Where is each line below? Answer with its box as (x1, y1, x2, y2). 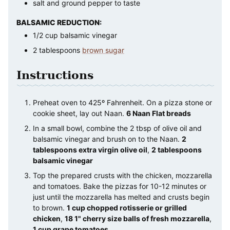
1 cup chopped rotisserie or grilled (67, 203, 187, 212)
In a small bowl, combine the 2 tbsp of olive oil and (33, 123, 202, 132)
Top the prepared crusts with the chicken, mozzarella (33, 170, 212, 180)
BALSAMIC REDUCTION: (16, 17, 102, 27)
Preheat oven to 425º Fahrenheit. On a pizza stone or (33, 98, 212, 107)
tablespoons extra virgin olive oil (33, 145, 147, 154)
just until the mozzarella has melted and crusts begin (33, 192, 209, 201)
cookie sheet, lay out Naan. (33, 108, 126, 118)
